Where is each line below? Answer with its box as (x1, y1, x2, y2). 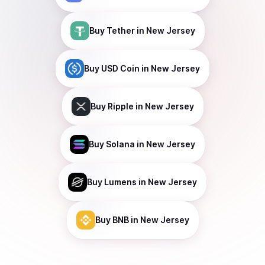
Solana (106, 139, 135, 149)
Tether (106, 25, 135, 35)
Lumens (104, 177, 137, 187)
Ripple (107, 101, 134, 111)
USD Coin (101, 63, 140, 73)
